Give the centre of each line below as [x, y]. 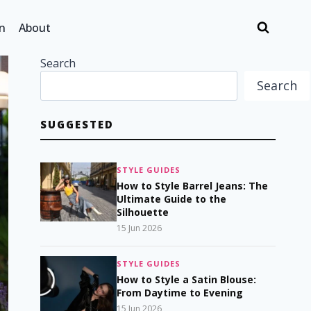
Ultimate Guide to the [172, 199]
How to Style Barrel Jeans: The [193, 185]
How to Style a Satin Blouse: [187, 279]
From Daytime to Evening [180, 292]
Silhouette [143, 212]
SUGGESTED [77, 124]
